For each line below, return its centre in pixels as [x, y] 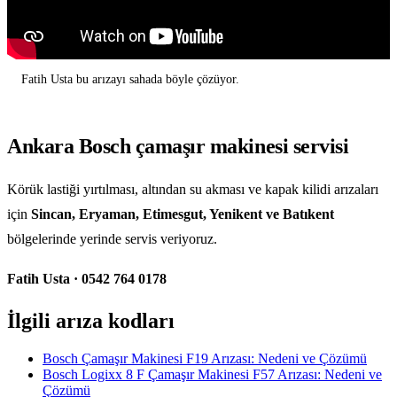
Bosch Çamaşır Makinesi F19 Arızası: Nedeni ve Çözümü [205, 358]
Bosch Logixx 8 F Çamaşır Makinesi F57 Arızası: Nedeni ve [212, 374]
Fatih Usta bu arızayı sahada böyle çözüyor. [130, 80]
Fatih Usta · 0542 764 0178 [87, 279]
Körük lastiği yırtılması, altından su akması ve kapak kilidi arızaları [193, 189]
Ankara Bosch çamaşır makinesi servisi [178, 146]
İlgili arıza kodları [91, 321]
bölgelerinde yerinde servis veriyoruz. [112, 238]
